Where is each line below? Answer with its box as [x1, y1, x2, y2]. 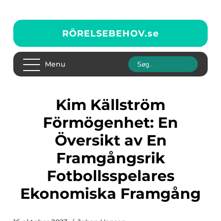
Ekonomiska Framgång [20, 184, 201, 203]
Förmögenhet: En [43, 113, 178, 132]
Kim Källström [56, 96, 67, 114]
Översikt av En [54, 131, 167, 149]
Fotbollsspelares [46, 167, 175, 185]
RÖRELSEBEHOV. [62, 28, 147, 39]
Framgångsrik [56, 149, 165, 167]
